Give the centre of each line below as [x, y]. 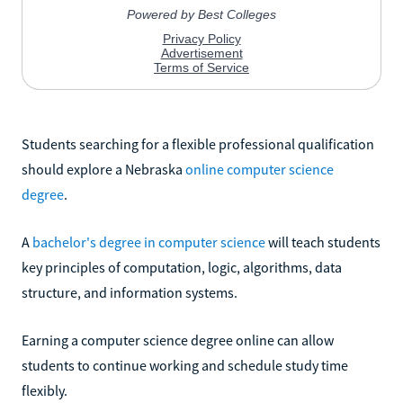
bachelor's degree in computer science [149, 242]
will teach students [323, 242]
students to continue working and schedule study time [185, 365]
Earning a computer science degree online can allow [178, 340]
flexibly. [45, 390]
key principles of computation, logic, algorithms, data [182, 267]
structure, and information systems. [130, 292]
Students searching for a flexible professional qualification [198, 143]
